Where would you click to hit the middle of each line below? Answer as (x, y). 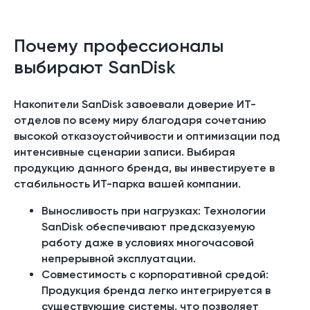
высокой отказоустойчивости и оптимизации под (147, 136)
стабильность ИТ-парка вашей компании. (127, 183)
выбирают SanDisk (95, 67)
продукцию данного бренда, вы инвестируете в (144, 167)
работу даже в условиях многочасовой (148, 242)
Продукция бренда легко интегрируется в (156, 290)
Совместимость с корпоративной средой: (155, 274)
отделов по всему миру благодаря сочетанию (140, 120)
